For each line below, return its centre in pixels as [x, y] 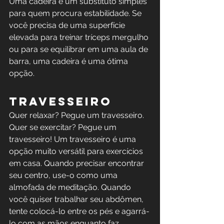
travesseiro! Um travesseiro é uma [73, 139]
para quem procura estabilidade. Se [76, 13]
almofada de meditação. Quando [71, 187]
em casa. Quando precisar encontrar [77, 163]
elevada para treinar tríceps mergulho [80, 37]
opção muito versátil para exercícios [77, 151]
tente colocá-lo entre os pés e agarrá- [79, 211]
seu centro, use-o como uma [64, 175]
